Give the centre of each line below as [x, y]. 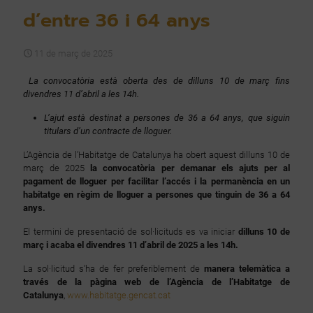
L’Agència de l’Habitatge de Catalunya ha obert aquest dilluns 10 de [156, 155]
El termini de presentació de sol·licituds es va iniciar [131, 232]
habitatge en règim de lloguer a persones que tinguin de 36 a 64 [156, 195]
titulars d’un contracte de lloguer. [108, 131]
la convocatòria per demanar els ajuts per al [190, 168]
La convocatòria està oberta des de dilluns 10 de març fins [159, 81]
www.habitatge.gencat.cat [119, 295]
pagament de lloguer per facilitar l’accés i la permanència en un [156, 181]
